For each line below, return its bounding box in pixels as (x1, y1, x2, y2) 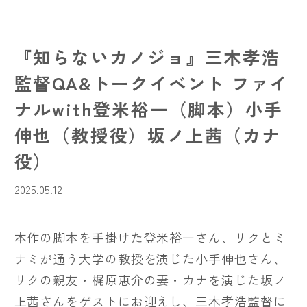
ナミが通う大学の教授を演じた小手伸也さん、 (14, 249, 286, 267)
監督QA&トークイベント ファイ (14, 70, 289, 96)
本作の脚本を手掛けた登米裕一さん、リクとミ (14, 228, 286, 246)
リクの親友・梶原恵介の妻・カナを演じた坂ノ (14, 270, 286, 288)
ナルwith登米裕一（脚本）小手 (14, 96, 284, 122)
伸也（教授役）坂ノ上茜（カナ (14, 122, 281, 148)
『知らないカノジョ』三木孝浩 (14, 44, 281, 70)
